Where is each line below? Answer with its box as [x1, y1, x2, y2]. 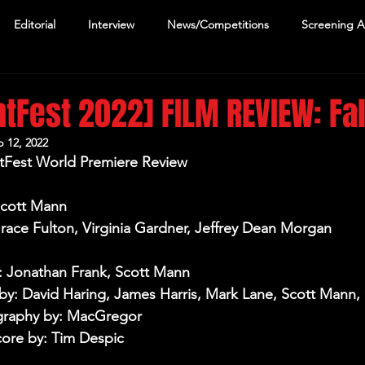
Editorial [14, 16, 55, 32]
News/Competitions [167, 16, 269, 32]
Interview [88, 16, 134, 32]
